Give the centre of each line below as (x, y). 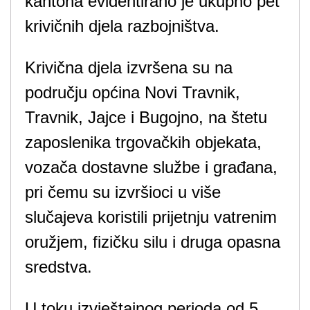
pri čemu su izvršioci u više (123, 192)
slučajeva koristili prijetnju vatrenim (151, 217)
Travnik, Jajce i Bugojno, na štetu (146, 117)
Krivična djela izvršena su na (129, 67)
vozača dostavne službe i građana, (151, 167)
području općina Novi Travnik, (133, 92)
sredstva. (58, 267)
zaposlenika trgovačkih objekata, (143, 142)
